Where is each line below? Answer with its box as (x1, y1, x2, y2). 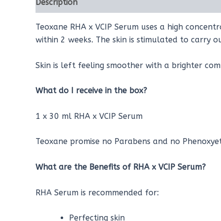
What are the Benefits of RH (36, 162, 144, 172)
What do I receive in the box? (36, 86, 147, 96)
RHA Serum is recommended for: (36, 187, 159, 197)
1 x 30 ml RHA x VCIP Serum (36, 111, 143, 121)
